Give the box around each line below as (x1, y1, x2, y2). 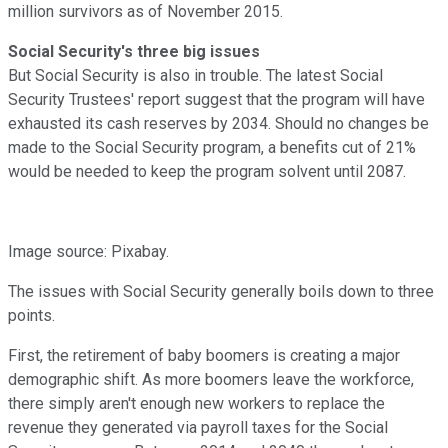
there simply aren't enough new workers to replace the (8, 393, 385, 413)
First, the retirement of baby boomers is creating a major (8, 345, 400, 365)
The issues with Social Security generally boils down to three (8, 281, 434, 301)
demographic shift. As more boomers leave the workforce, (8, 369, 414, 389)
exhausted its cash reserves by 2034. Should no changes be (8, 113, 429, 133)
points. (8, 305, 55, 325)
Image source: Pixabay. (8, 241, 169, 261)
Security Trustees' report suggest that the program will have (8, 89, 425, 109)
